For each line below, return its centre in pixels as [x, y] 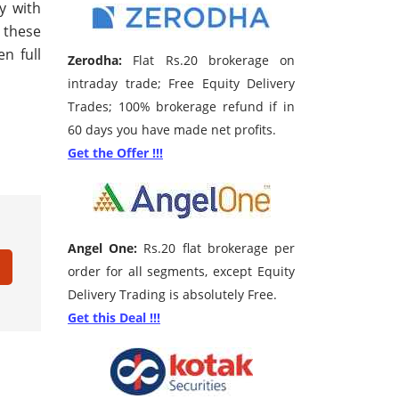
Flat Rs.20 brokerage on [208, 61]
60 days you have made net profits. [172, 130]
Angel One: [103, 248]
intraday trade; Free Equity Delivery [181, 84]
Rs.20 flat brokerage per [216, 248]
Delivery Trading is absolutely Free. [172, 295]
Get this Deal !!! [114, 318]
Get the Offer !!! [115, 153]
